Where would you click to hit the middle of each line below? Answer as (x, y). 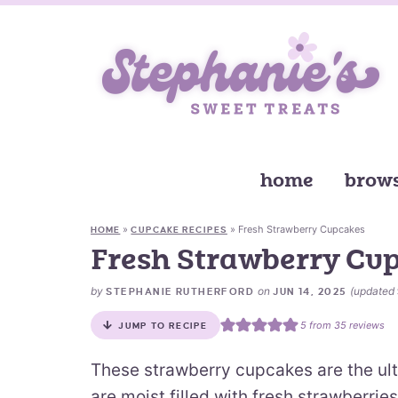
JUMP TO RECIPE (163, 326)
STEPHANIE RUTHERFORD (180, 291)
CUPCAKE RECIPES (179, 230)
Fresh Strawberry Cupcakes (301, 229)
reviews (365, 325)
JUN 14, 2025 (310, 291)
